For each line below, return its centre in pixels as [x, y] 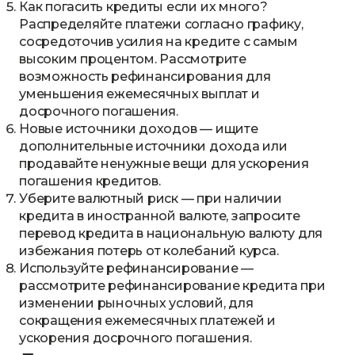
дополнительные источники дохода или [153, 147]
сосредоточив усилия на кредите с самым [158, 42]
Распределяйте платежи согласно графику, [161, 25]
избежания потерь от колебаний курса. [149, 251]
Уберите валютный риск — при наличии [151, 199]
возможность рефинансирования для [145, 77]
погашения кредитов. [90, 181]
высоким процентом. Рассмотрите [133, 59]
